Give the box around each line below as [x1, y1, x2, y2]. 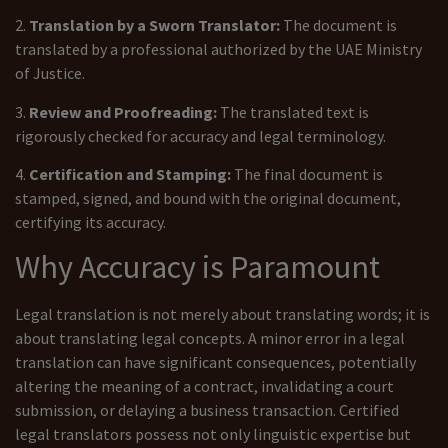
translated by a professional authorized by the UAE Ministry [15, 39, 422, 60]
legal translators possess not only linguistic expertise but [15, 424, 411, 445]
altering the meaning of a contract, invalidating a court [15, 376, 394, 397]
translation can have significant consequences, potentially [15, 352, 416, 373]
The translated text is [217, 101, 369, 122]
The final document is [231, 163, 383, 184]
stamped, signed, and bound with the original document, [15, 187, 401, 208]
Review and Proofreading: [29, 101, 217, 122]
